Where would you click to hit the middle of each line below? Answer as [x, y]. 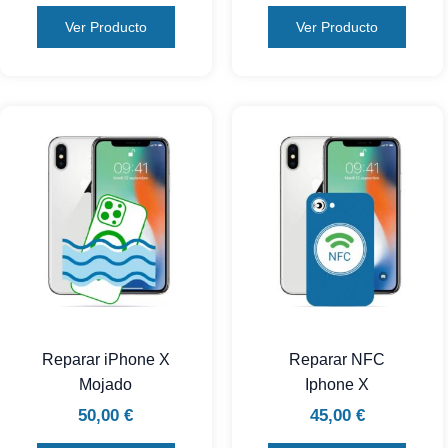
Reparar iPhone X [105, 360]
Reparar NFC [337, 360]
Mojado [106, 385]
